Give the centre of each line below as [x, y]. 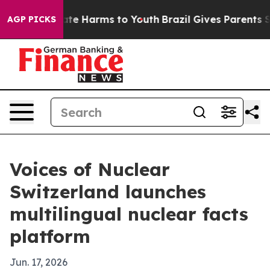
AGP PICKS [32, 19]
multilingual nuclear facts [129, 214]
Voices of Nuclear [90, 169]
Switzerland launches [108, 192]
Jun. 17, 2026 [39, 262]
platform [50, 236]
